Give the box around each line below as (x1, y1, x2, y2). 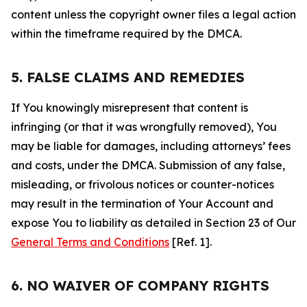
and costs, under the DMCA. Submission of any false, (11, 158, 285, 172)
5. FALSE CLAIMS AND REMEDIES (11, 69, 245, 86)
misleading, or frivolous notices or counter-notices (11, 177, 274, 191)
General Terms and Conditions (11, 235, 169, 249)
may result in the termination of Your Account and (11, 197, 273, 210)
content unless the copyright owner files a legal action (11, 8, 296, 21)
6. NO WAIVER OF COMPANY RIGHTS (11, 277, 269, 294)
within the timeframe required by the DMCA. (11, 27, 242, 40)
